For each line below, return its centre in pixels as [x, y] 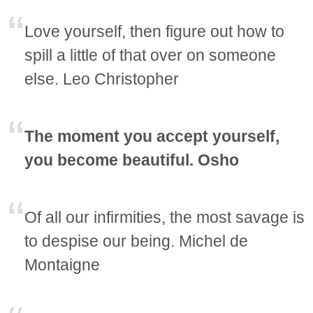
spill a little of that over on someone [151, 55]
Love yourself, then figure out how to [155, 31]
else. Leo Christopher [102, 79]
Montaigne [63, 264]
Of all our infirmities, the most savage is [165, 217]
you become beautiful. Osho [132, 160]
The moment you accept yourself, [152, 136]
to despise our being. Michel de [137, 241]
